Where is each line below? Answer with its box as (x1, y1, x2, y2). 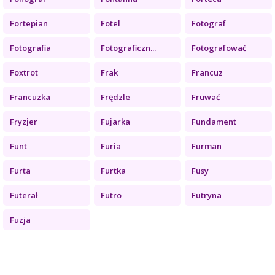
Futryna (191, 189, 222, 201)
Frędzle (100, 91, 130, 103)
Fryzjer (10, 115, 37, 127)
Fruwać (191, 91, 220, 103)
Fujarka (100, 115, 130, 127)
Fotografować (191, 42, 246, 53)
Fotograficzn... (100, 42, 156, 53)
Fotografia (10, 42, 51, 53)
